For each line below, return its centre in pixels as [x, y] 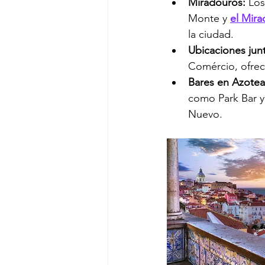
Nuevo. [205, 114]
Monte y [209, 18]
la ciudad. [211, 34]
